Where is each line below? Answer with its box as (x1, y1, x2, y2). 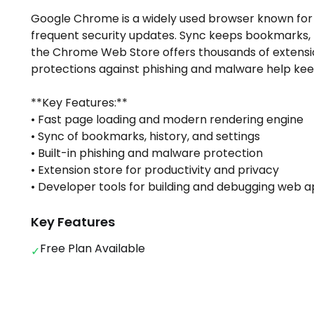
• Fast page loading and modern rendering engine (31, 111, 303, 128)
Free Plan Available (40, 240, 145, 257)
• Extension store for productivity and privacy (31, 162, 279, 178)
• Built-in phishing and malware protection (31, 145, 263, 161)
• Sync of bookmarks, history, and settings (31, 128, 260, 144)
